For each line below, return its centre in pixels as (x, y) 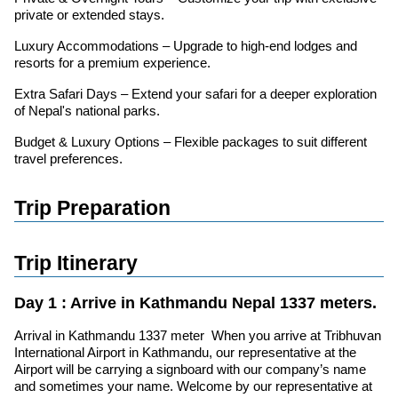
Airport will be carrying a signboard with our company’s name (190, 370)
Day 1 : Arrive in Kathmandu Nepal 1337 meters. (195, 303)
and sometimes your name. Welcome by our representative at (193, 386)
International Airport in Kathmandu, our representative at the (185, 353)
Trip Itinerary (76, 263)
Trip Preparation (92, 208)
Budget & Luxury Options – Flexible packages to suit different (191, 141)
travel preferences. (68, 158)
